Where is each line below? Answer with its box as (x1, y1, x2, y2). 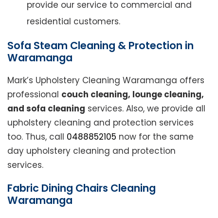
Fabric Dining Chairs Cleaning (7, 181, 156, 196)
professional (7, 89, 61, 101)
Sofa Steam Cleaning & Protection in (7, 38, 194, 53)
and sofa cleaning (7, 103, 85, 115)
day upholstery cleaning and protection (7, 145, 176, 157)
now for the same (116, 131, 194, 143)
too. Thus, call (7, 131, 67, 143)
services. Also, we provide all (85, 103, 205, 115)
